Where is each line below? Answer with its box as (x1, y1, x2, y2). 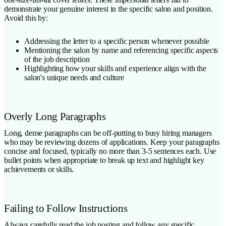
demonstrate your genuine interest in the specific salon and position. (4, 4, 213, 13)
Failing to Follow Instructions (4, 202, 128, 214)
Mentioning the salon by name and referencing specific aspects (24, 45, 218, 54)
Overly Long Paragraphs (4, 110, 106, 122)
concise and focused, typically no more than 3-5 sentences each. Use (4, 146, 216, 155)
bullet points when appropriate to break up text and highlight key (4, 155, 204, 164)
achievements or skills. (4, 164, 74, 174)
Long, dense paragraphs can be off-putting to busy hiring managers (4, 128, 212, 137)
